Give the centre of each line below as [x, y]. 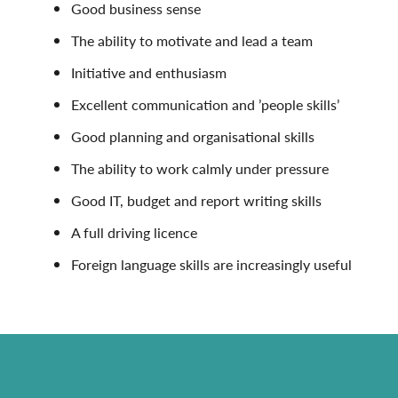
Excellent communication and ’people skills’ [205, 104]
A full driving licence [134, 232]
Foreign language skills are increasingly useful [211, 264]
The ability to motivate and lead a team [192, 40]
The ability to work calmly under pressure [200, 168]
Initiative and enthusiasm [149, 72]
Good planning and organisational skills [193, 136]
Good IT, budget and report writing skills [196, 200]
